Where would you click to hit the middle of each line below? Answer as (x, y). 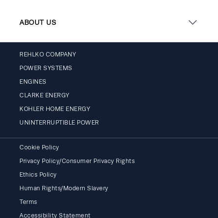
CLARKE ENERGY (45, 96)
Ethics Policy (38, 175)
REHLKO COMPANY (48, 55)
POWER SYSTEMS (46, 68)
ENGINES (33, 82)
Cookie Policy (39, 148)
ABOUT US (38, 23)
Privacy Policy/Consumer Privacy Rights (77, 161)
